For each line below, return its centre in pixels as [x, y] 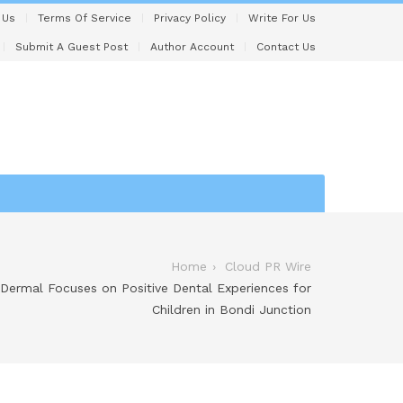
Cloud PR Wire [268, 266]
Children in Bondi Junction [232, 309]
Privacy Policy [190, 18]
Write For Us [282, 18]
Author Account [192, 47]
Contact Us [286, 47]
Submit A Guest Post [72, 47]
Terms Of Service [85, 18]
